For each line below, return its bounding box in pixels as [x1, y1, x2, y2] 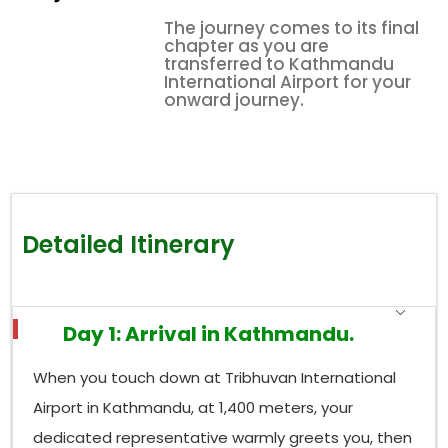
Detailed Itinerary [22, 228, 236, 262]
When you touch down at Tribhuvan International [33, 367, 397, 389]
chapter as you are [164, 33, 329, 58]
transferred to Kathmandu [164, 51, 394, 76]
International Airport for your [164, 69, 411, 94]
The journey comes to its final [164, 15, 419, 40]
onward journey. [164, 87, 304, 112]
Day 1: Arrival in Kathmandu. [63, 320, 355, 349]
